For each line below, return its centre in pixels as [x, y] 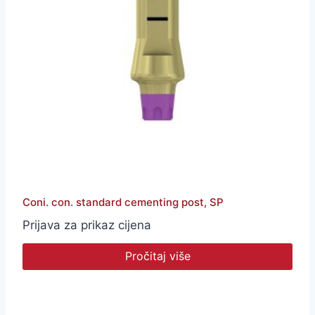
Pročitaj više [157, 256]
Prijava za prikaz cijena [87, 225]
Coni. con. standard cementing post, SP [123, 202]
